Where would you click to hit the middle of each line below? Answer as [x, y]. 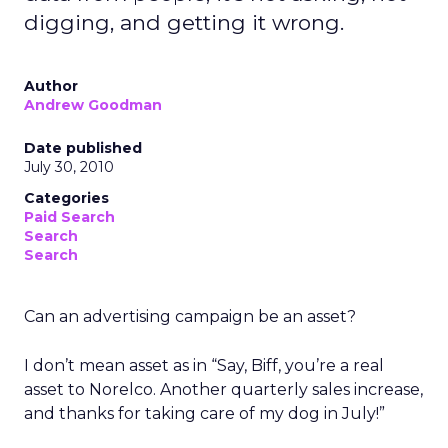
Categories [66, 198]
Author [51, 86]
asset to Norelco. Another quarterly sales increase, [223, 389]
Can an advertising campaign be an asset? [190, 316]
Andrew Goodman [93, 105]
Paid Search [69, 217]
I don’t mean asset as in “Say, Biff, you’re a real [204, 365]
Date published [83, 148]
